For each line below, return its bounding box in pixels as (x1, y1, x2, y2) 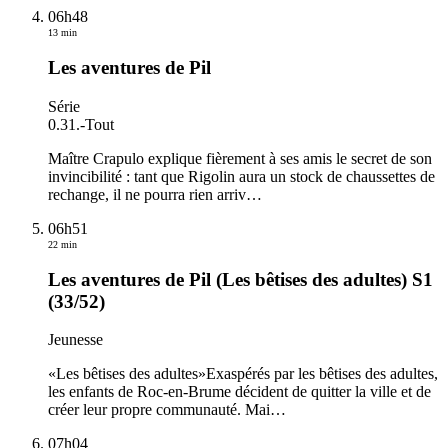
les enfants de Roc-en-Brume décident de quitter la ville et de (48, 383, 431, 401)
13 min (48, 27, 77, 39)
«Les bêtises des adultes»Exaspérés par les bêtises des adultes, (48, 365, 438, 383)
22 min (48, 238, 77, 250)
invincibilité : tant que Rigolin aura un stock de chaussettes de (48, 167, 435, 185)
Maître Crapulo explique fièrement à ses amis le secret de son (48, 149, 432, 167)
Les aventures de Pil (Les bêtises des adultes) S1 (48, 268, 433, 290)
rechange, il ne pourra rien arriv (48, 185, 246, 203)
